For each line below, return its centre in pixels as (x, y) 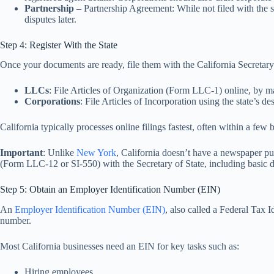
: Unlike (60, 153)
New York (96, 153)
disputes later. (50, 19)
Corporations (52, 102)
